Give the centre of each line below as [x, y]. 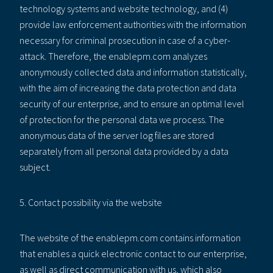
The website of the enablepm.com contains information [130, 237]
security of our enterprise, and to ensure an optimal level [132, 103]
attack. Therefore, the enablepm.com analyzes [113, 56]
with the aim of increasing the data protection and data [128, 87]
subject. [35, 167]
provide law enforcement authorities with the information [133, 24]
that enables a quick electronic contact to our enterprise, [133, 253]
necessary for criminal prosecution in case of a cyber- [125, 40]
